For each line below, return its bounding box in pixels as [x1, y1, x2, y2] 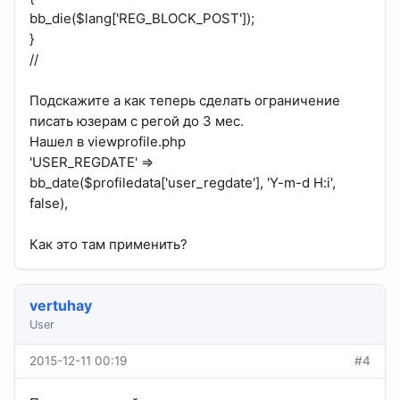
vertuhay [29, 296, 92, 315]
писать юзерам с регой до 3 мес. [29, 112, 244, 130]
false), [29, 195, 68, 212]
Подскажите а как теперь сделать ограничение [29, 92, 340, 110]
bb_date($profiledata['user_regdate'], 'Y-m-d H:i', [29, 174, 336, 192]
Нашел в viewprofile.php [29, 133, 186, 151]
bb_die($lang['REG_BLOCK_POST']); [29, 10, 254, 28]
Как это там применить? [29, 236, 187, 254]
